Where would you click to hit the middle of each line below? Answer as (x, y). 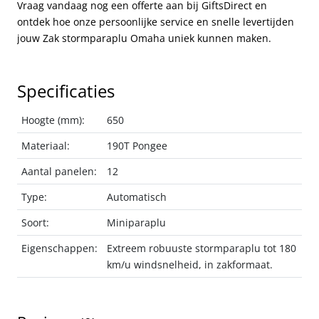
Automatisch (137, 197)
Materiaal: (46, 145)
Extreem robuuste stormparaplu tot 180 (202, 248)
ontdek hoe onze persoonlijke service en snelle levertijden (156, 21)
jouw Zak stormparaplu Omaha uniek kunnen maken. (144, 38)
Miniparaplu (137, 222)
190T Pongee (137, 145)
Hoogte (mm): (53, 120)
